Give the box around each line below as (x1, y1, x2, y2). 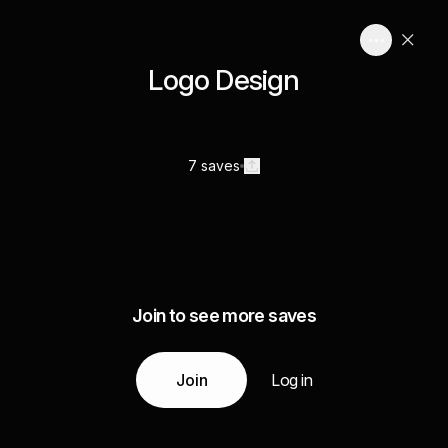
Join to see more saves (131, 305, 317, 326)
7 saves (187, 157, 241, 174)
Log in (271, 370, 312, 390)
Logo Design (148, 63, 300, 97)
